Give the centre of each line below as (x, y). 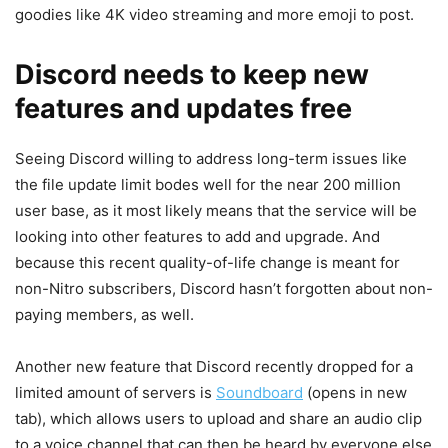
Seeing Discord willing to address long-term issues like (211, 159)
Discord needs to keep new (192, 75)
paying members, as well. (104, 315)
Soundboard (259, 393)
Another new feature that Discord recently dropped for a (214, 367)
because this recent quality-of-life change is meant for (207, 263)
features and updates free (183, 109)
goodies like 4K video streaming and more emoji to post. (214, 15)
